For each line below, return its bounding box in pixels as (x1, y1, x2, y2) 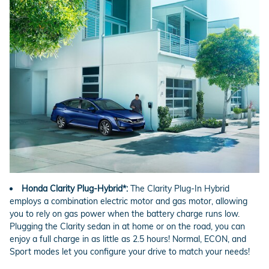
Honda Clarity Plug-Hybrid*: (22, 183, 128, 195)
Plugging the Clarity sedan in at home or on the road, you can (10, 221, 245, 232)
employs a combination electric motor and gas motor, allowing (10, 196, 247, 207)
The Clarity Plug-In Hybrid (128, 183, 229, 195)
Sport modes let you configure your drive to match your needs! (10, 246, 250, 258)
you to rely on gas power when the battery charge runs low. (10, 208, 240, 220)
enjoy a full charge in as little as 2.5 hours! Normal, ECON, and (10, 234, 246, 245)
